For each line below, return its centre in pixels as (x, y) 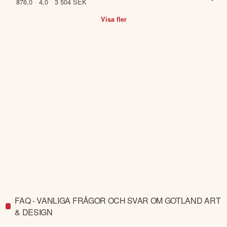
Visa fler (113, 20)
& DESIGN (34, 212)
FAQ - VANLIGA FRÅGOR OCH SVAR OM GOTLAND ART (118, 200)
